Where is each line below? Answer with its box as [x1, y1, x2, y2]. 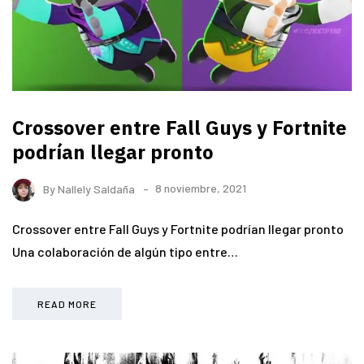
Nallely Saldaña [58, 181, 135, 196]
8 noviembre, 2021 [155, 181, 246, 196]
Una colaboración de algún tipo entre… [12, 243, 238, 259]
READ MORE [37, 297, 97, 310]
